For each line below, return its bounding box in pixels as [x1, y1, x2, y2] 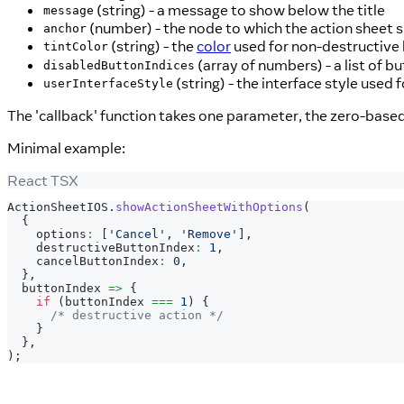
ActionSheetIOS [7, 200, 108, 215]
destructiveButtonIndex [7, 241, 195, 255]
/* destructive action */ [50, 308, 224, 323]
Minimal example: [7, 138, 125, 157]
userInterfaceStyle [43, 77, 173, 91]
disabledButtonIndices [43, 59, 195, 73]
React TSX [7, 170, 78, 189]
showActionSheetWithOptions [115, 200, 303, 215]
